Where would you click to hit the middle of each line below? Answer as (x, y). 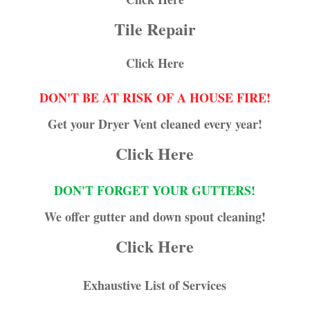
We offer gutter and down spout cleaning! (155, 217)
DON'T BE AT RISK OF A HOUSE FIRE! (155, 98)
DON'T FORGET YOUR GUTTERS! (155, 190)
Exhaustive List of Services (155, 285)
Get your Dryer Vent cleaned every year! (155, 124)
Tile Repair (155, 29)
